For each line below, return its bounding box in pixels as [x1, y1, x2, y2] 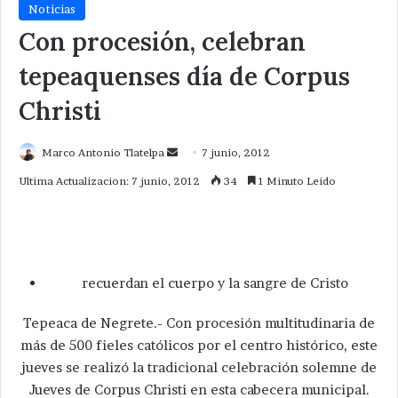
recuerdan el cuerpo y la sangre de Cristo [81, 275, 348, 292]
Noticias [28, 2, 76, 17]
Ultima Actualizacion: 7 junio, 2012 [19, 174, 200, 188]
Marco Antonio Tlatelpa [42, 146, 164, 160]
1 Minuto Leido [256, 174, 336, 188]
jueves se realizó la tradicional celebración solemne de [21, 359, 377, 377]
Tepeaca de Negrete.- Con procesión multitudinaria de [23, 314, 375, 332]
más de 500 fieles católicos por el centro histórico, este [20, 337, 378, 354]
